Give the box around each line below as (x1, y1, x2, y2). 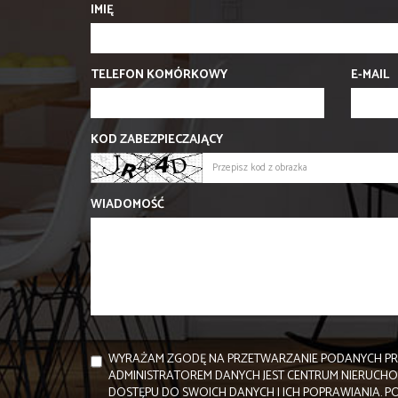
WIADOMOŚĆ (91, 195, 164, 216)
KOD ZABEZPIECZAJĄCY (91, 130, 223, 151)
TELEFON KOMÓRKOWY (91, 65, 227, 86)
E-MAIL (350, 65, 389, 86)
